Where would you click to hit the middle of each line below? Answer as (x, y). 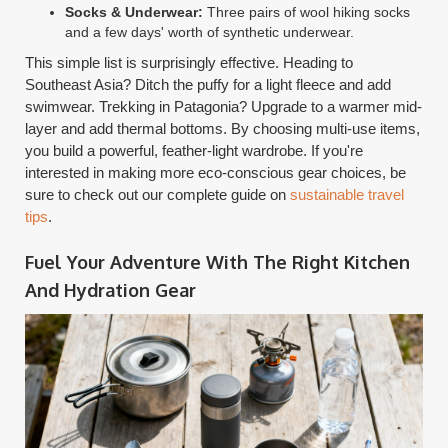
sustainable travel (347, 194)
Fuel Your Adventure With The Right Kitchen (218, 261)
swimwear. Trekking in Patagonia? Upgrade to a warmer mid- (224, 106)
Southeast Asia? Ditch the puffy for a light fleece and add (208, 84)
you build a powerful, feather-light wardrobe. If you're (194, 150)
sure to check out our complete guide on (158, 194)
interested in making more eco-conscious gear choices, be (216, 172)
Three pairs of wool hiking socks (307, 11)
